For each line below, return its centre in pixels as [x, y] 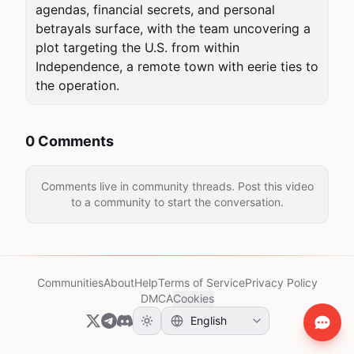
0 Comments [70, 141]
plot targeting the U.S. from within [137, 47]
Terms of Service [201, 282]
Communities [70, 282]
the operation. [77, 85]
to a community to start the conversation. [177, 202]
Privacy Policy [281, 282]
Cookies [193, 298]
